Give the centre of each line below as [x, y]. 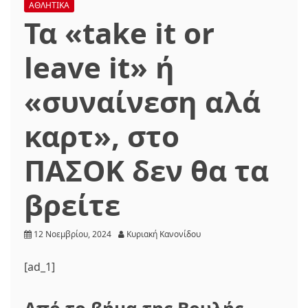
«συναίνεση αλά [142, 101]
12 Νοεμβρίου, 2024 [73, 234]
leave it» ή [99, 67]
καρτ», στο [102, 136]
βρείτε [72, 205]
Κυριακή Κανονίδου [164, 234]
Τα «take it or [119, 33]
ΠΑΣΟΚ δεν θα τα [146, 170]
